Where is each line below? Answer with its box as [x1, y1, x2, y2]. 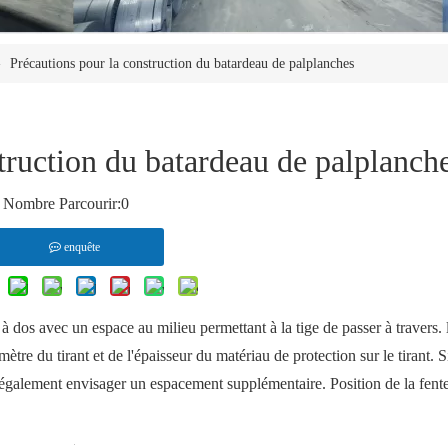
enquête [63, 240, 100, 255]
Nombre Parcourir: [3, 195, 121, 213]
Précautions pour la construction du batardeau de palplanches [10, 56, 354, 72]
